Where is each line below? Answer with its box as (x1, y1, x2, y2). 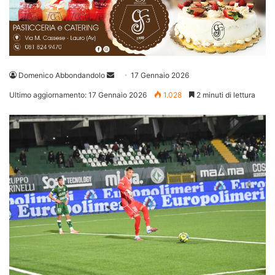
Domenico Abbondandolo (18, 71, 105, 80)
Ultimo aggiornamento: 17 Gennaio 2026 (9, 90, 147, 100)
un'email (114, 85, 142, 95)
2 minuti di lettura (195, 90, 255, 100)
